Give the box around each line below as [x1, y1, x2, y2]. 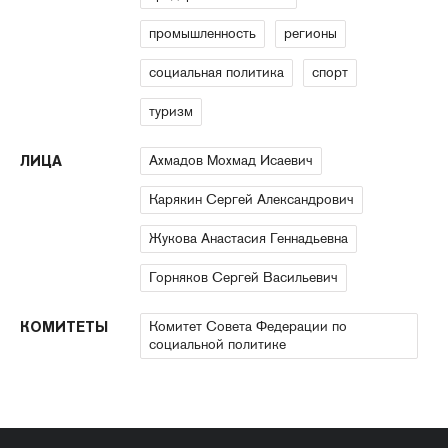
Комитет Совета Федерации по [149, 317, 347, 336]
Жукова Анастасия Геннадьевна [149, 229, 348, 248]
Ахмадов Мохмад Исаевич [149, 151, 313, 170]
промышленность [149, 24, 256, 43]
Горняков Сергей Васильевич [149, 268, 338, 287]
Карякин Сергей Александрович [149, 190, 354, 209]
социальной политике [149, 335, 286, 354]
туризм [149, 102, 193, 121]
